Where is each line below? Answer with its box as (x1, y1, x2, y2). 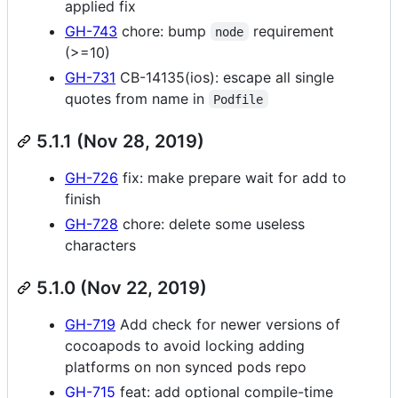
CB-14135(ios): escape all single (115, 68, 334, 86)
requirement (248, 21, 338, 40)
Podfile (213, 92, 264, 107)
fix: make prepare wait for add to (118, 168, 346, 187)
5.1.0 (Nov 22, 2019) (36, 276, 207, 298)
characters (65, 235, 136, 254)
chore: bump (117, 21, 211, 40)
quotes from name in (65, 89, 209, 107)
